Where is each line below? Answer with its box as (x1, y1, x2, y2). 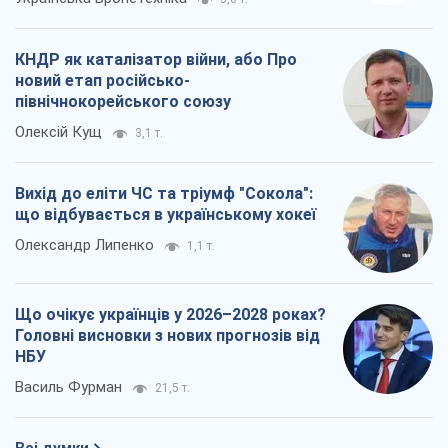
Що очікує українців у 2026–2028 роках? (15, 305, 326, 325)
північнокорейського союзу (15, 92, 231, 112)
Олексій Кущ (15, 123, 102, 142)
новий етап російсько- (15, 71, 190, 91)
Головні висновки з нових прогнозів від (15, 326, 320, 346)
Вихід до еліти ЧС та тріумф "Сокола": (15, 184, 313, 204)
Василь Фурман (15, 378, 122, 397)
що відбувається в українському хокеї (15, 205, 316, 225)
